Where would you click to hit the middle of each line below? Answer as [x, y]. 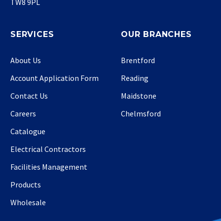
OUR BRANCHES [156, 34]
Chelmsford [141, 113]
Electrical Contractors [48, 149]
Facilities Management [49, 166]
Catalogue [28, 131]
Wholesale [28, 202]
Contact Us [29, 95]
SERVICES [32, 34]
